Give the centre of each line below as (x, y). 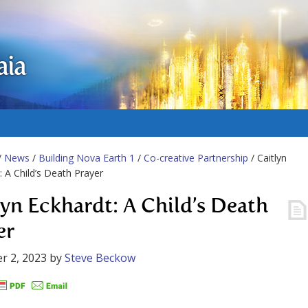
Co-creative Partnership (196, 158)
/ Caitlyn (267, 158)
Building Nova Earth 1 (87, 158)
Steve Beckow (100, 258)
